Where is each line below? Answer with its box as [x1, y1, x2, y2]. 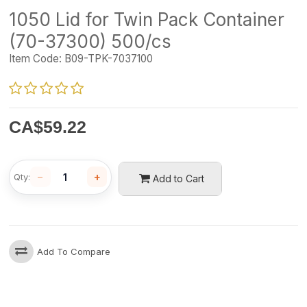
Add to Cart [152, 172, 204, 184]
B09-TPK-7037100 [62, 52, 153, 66]
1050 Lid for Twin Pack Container [9, 9, 285, 31]
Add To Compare [37, 245, 111, 257]
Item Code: [9, 52, 62, 66]
